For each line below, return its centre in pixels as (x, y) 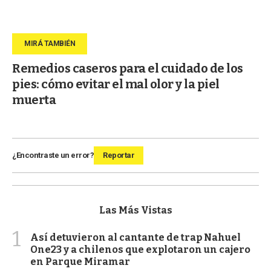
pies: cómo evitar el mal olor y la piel (116, 84)
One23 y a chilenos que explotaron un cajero (140, 249)
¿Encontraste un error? (53, 155)
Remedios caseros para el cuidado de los (128, 68)
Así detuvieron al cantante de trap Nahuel (135, 237)
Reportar (119, 155)
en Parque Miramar (80, 261)
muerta (34, 100)
